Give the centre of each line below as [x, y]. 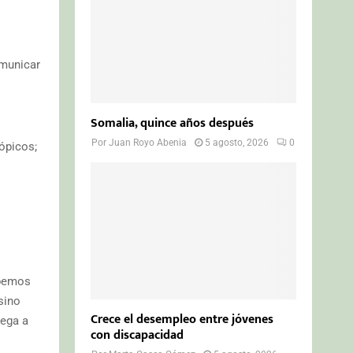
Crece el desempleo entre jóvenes [182, 319]
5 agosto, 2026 [237, 142]
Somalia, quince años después [173, 123]
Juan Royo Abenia [148, 142]
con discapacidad [137, 335]
